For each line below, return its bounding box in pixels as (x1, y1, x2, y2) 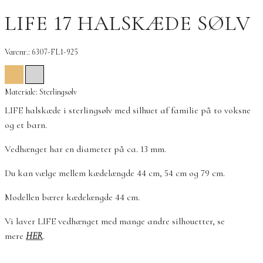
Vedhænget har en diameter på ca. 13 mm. (5, 143, 166, 155)
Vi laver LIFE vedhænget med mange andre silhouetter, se (5, 215, 225, 227)
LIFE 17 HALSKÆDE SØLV (5, 10, 251, 36)
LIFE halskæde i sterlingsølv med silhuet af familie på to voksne (5, 104, 251, 116)
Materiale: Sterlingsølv (5, 86, 77, 97)
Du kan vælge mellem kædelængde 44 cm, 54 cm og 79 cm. (5, 167, 225, 179)
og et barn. (5, 119, 47, 131)
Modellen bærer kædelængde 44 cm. (5, 191, 140, 203)
